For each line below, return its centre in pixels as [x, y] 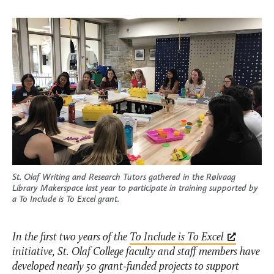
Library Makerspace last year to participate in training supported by [135, 187]
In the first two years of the [71, 237]
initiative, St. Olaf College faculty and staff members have [136, 252]
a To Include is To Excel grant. [66, 198]
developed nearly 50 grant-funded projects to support [126, 267]
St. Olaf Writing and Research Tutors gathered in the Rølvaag [124, 176]
